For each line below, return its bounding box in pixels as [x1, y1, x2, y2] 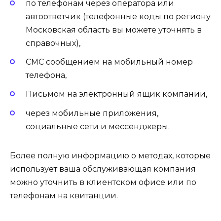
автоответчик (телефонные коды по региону [26, 11, 211, 21]
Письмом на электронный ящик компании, [26, 89, 207, 99]
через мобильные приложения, [26, 108, 158, 118]
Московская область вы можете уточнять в [26, 25, 202, 35]
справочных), [26, 38, 80, 48]
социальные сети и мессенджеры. [26, 121, 170, 131]
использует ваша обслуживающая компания [10, 164, 196, 174]
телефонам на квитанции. [10, 190, 118, 200]
